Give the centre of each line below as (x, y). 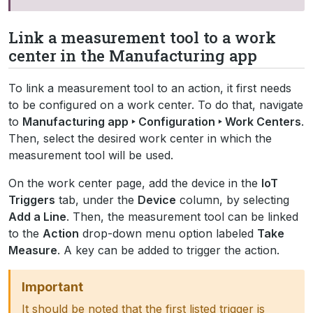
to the (26, 233)
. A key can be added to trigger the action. (168, 250)
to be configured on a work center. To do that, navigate (156, 105)
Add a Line (37, 217)
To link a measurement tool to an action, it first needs (150, 88)
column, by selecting (233, 200)
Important (52, 287)
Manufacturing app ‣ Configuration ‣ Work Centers (162, 122)
